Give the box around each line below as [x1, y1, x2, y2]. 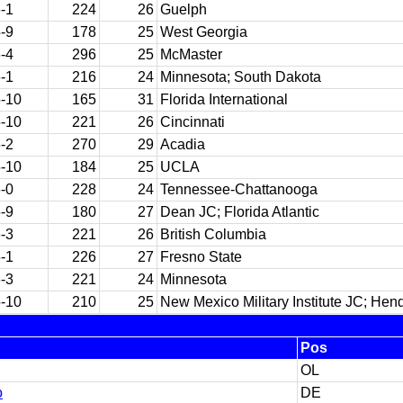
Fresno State [160, 249, 242, 264]
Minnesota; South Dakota [160, 69, 321, 85]
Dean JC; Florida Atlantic [160, 204, 319, 219]
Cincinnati [160, 114, 225, 130]
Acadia [160, 137, 205, 152]
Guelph [160, 2, 207, 17]
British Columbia [160, 227, 266, 242]
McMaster [160, 47, 222, 62]
